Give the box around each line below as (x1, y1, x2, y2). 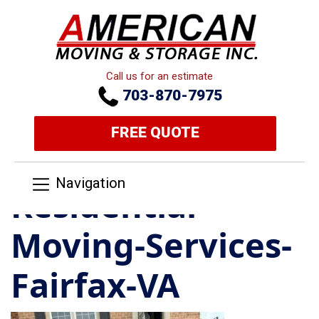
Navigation (56, 174, 126, 192)
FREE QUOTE (111, 124, 199, 141)
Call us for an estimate (106, 70, 213, 83)
